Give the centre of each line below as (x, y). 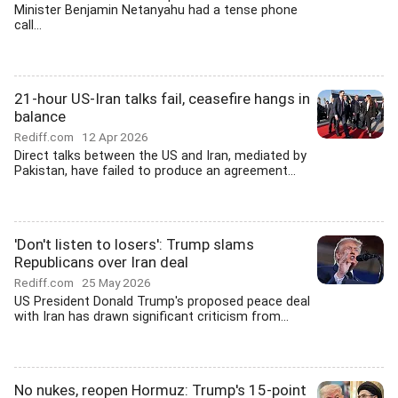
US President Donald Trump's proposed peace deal (162, 302)
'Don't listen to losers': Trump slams (134, 244)
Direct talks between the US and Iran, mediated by (160, 156)
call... (28, 25)
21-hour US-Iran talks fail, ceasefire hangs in (162, 99)
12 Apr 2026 (115, 137)
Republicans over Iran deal (101, 262)
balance (40, 116)
